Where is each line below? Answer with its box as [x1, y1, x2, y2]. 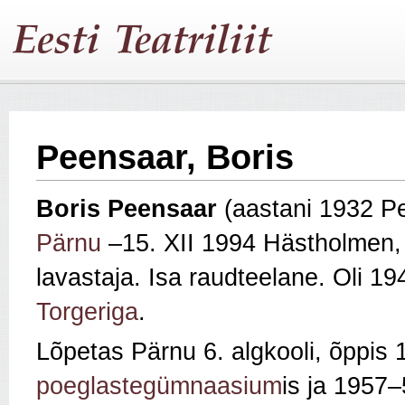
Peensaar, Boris [36, 138, 294, 176]
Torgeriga [36, 298, 138, 326]
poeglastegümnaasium [36, 372, 282, 400]
